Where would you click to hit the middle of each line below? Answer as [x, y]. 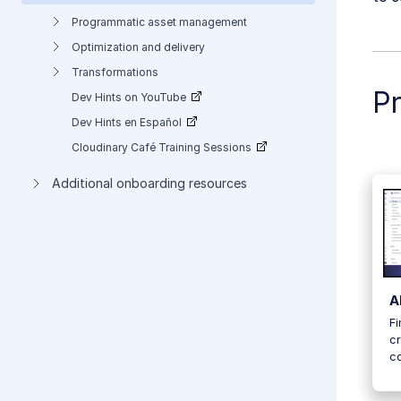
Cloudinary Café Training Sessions [162, 147]
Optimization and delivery [138, 47]
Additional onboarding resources [149, 183]
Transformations [115, 72]
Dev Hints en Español [127, 122]
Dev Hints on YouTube [129, 97]
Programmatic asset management [159, 22]
